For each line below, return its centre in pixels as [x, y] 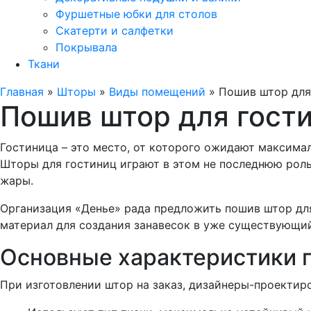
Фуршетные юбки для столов [136, 14]
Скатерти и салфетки [115, 31]
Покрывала [86, 47]
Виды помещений [157, 92]
